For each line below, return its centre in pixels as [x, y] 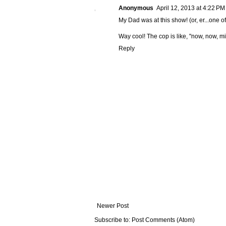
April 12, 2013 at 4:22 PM [191, 8]
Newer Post [113, 206]
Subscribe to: [113, 220]
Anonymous [136, 8]
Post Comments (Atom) [163, 220]
